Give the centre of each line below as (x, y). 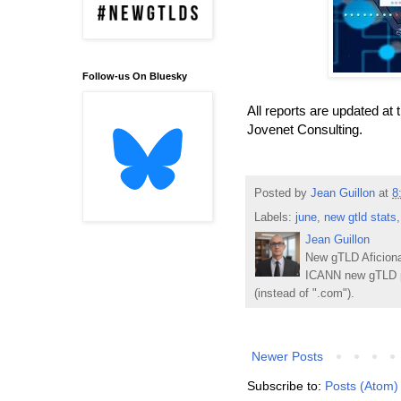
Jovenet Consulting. (305, 129)
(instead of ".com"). (304, 293)
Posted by (282, 194)
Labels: (275, 217)
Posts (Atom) (362, 385)
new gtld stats (360, 217)
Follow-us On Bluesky (135, 77)
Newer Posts (287, 356)
